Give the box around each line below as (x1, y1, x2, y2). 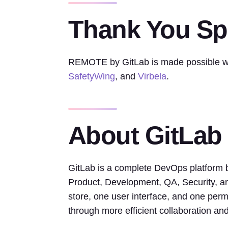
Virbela (137, 71, 166, 81)
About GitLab (68, 121, 222, 150)
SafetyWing (68, 71, 115, 81)
